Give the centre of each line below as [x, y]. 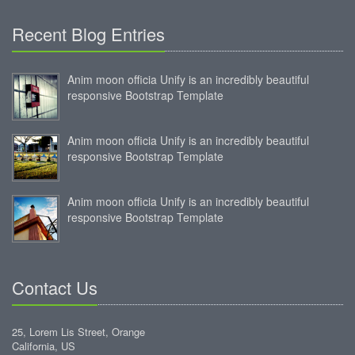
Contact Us [55, 287]
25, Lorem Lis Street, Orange [78, 331]
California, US [44, 345]
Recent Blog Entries [88, 33]
